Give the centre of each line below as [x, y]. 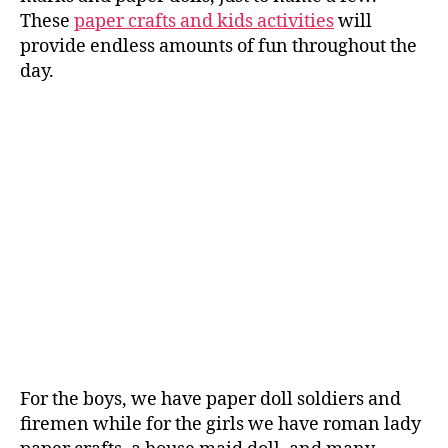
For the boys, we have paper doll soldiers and [210, 399]
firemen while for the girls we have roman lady [220, 424]
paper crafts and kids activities [204, 21]
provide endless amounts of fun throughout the [218, 46]
